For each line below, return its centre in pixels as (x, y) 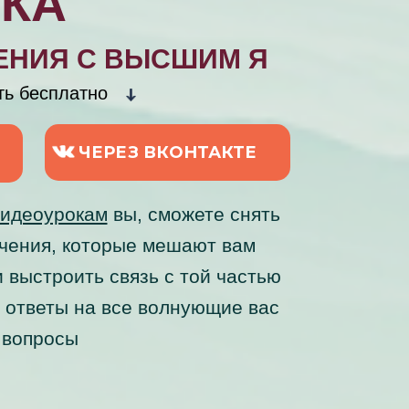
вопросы (40, 339)
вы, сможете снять (194, 215)
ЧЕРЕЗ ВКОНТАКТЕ (168, 152)
